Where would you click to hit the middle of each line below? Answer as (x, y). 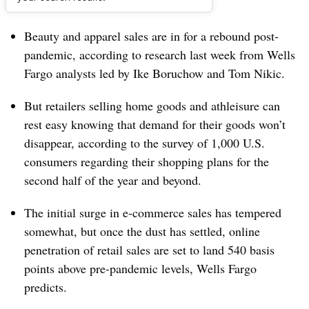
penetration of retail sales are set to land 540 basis (149, 250)
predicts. (46, 287)
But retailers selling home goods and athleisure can (152, 106)
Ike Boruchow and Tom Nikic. (209, 73)
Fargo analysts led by (79, 73)
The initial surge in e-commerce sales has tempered (153, 212)
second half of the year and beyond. (113, 180)
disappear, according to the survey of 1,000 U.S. (144, 143)
